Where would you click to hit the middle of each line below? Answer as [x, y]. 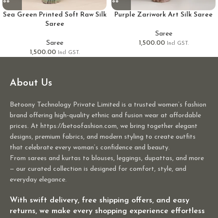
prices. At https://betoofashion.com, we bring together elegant [104, 127]
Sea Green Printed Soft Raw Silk [54, 15]
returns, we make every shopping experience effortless [107, 211]
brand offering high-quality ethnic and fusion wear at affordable [105, 116]
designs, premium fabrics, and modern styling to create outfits [103, 137]
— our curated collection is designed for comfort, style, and [98, 169]
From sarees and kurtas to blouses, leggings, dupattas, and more [107, 159]
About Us [31, 83]
